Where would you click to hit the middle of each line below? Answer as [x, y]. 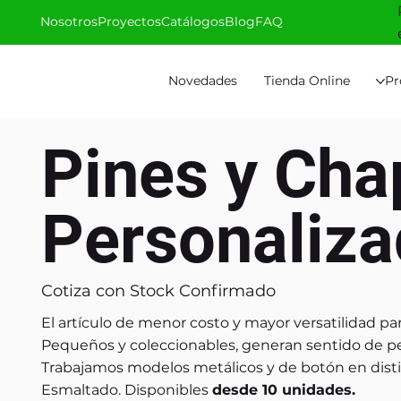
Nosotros [69, 21]
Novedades [203, 81]
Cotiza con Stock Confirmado [158, 291]
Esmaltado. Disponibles [126, 390]
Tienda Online [307, 81]
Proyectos [130, 21]
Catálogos [193, 21]
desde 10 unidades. [283, 390]
